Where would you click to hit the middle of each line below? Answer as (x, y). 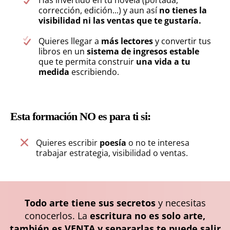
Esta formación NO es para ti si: (80, 116)
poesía (113, 143)
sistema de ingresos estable (143, 51)
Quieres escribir (67, 143)
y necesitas (180, 203)
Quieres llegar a (70, 41)
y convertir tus (182, 41)
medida (55, 72)
